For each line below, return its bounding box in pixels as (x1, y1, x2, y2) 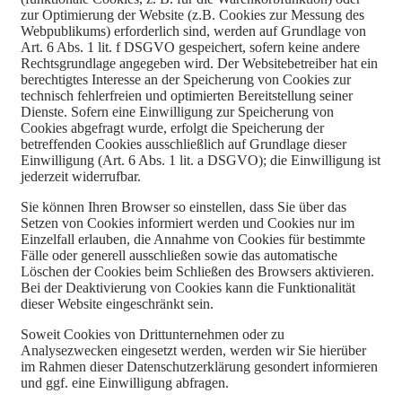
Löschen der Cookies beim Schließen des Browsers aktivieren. (21, 263, 374, 279)
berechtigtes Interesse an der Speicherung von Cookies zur (21, 71, 351, 87)
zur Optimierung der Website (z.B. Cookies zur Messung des (21, 6, 364, 22)
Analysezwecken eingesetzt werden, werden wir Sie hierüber (21, 342, 366, 358)
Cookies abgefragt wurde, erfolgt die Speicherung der (21, 119, 324, 135)
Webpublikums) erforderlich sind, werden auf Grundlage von (21, 22, 366, 39)
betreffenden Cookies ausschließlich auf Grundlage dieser (21, 135, 346, 152)
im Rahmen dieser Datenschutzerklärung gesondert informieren (21, 358, 378, 374)
